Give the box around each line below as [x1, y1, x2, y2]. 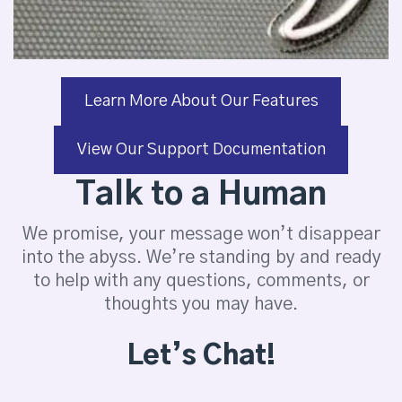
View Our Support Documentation [76, 142, 326, 158]
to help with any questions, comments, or [32, 272, 370, 290]
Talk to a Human [75, 179, 327, 211]
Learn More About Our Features [83, 93, 319, 109]
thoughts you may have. [104, 295, 298, 313]
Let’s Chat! [127, 343, 275, 370]
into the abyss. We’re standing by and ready [21, 249, 381, 267]
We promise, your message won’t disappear [22, 225, 380, 243]
